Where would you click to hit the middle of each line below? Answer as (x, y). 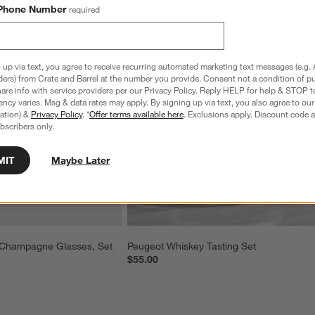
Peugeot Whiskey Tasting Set (192, 246)
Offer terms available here (136, 114)
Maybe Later (81, 160)
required (84, 9)
